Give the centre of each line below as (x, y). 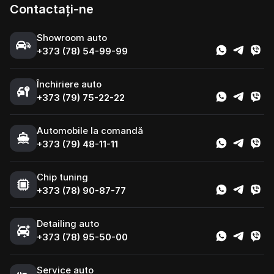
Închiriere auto (69, 84)
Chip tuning (62, 177)
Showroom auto (72, 38)
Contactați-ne (52, 9)
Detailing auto (68, 224)
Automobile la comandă (90, 131)
